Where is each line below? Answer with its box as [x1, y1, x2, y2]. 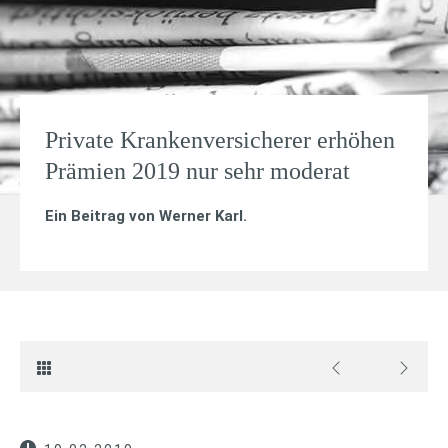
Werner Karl [159, 206, 243, 225]
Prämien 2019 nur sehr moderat [45, 158, 350, 184]
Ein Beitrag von [45, 206, 159, 225]
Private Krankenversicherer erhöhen [45, 127, 395, 153]
